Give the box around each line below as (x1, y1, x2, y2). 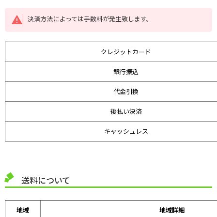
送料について (13, 174, 70, 186)
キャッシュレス (104, 126, 148, 136)
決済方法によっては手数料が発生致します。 (28, 14, 153, 24)
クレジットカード (101, 47, 151, 57)
